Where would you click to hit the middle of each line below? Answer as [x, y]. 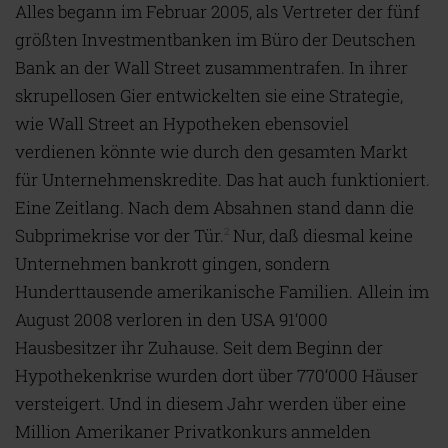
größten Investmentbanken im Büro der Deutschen [215, 39]
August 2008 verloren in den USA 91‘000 [171, 319]
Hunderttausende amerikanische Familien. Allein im [222, 291]
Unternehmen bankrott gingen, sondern [172, 263]
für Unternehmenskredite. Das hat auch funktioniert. [222, 179]
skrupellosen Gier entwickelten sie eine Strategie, [209, 95]
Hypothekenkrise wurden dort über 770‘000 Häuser [216, 375]
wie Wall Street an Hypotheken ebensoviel [182, 123]
